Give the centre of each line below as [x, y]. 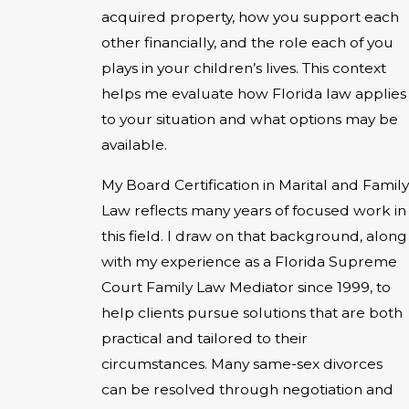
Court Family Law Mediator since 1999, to [246, 287]
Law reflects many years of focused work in [254, 210]
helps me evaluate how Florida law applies [254, 94]
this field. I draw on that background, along [254, 236]
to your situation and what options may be [250, 120]
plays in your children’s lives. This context [244, 68]
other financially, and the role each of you [247, 43]
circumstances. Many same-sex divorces [242, 363]
